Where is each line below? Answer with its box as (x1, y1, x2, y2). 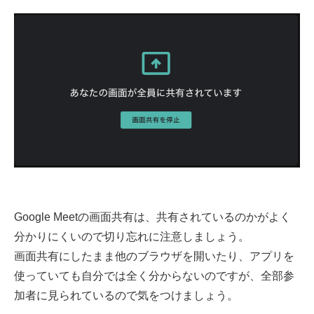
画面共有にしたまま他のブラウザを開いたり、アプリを (14, 250, 294, 263)
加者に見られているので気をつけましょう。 (14, 289, 238, 302)
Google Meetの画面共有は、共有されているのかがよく (14, 211, 291, 224)
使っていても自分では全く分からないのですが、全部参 (14, 270, 294, 282)
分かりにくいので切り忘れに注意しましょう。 (14, 231, 250, 243)
